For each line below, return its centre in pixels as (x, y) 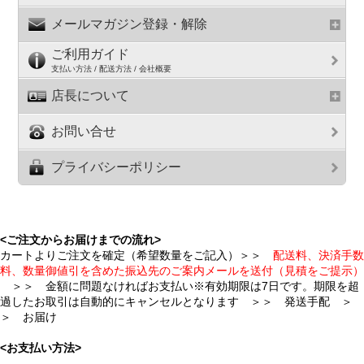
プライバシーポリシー (117, 167)
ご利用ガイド (91, 54)
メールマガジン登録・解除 (130, 24)
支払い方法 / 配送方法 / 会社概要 (112, 68)
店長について (91, 95)
